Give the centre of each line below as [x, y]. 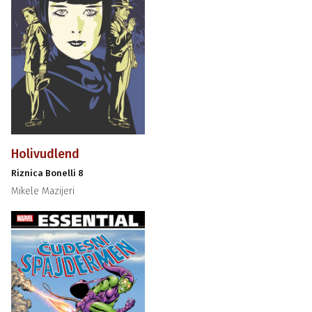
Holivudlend [45, 154]
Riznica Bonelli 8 [47, 173]
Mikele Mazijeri [42, 192]
